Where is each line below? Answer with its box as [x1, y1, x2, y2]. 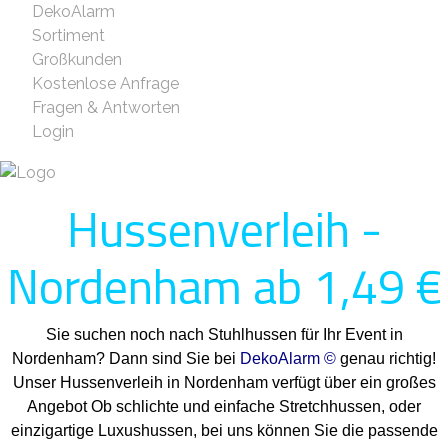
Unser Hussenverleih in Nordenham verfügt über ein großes [12, 373, 436, 391]
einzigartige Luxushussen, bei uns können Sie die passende [10, 421, 438, 439]
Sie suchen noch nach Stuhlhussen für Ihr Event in [45, 325, 403, 343]
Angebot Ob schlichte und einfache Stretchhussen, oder [27, 397, 421, 415]
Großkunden [32, 50, 122, 69]
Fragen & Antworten [32, 98, 180, 117]
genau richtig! [336, 349, 436, 367]
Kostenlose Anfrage [32, 74, 179, 93]
